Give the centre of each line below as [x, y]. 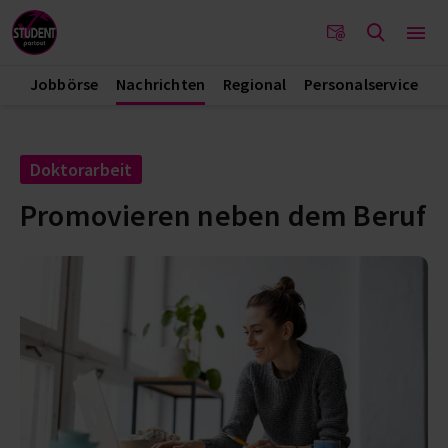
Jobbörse [64, 84]
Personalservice [361, 84]
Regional [254, 84]
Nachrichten [161, 84]
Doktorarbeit [81, 169]
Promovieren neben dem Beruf [223, 214]
